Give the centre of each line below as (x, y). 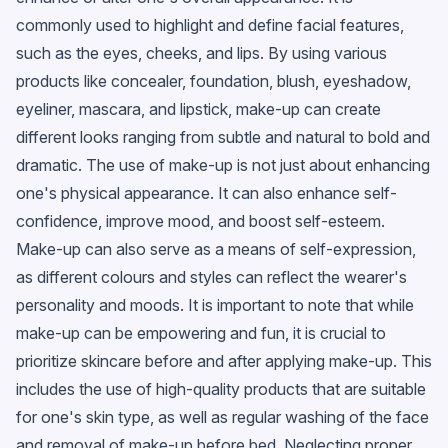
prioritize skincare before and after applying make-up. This (224, 360)
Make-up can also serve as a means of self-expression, (216, 248)
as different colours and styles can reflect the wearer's (211, 276)
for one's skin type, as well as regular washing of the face (222, 416)
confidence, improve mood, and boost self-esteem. (200, 220)
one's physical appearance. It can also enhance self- (206, 192)
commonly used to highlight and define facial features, (210, 24)
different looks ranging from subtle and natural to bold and (223, 136)
